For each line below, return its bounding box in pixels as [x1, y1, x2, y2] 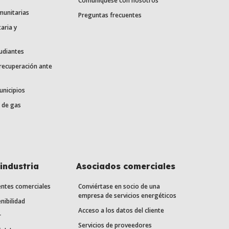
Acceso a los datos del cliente [78, 206, 165, 215]
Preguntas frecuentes [78, 11, 142, 20]
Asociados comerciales [76, 161, 176, 172]
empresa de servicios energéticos [78, 191, 177, 200]
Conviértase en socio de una [78, 182, 161, 191]
